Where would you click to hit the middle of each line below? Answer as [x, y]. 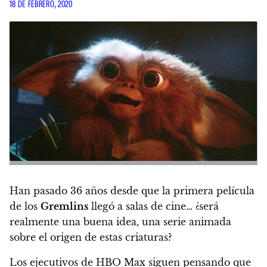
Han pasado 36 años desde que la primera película [132, 190]
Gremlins [64, 206]
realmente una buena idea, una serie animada [120, 221]
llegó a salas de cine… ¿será [153, 206]
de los [25, 206]
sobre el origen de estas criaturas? [91, 237]
